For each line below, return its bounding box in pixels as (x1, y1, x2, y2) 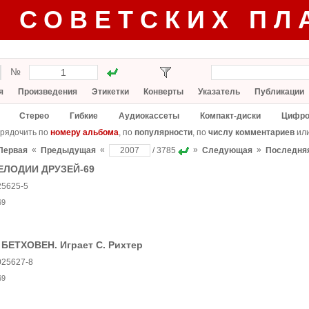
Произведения (18, 87, 77, 97)
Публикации (255, 87, 304, 97)
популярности (134, 128, 192, 137)
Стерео (19, 111, 49, 121)
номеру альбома (50, 128, 119, 137)
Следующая (202, 146, 252, 155)
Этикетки (92, 87, 129, 97)
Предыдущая (41, 146, 96, 155)
